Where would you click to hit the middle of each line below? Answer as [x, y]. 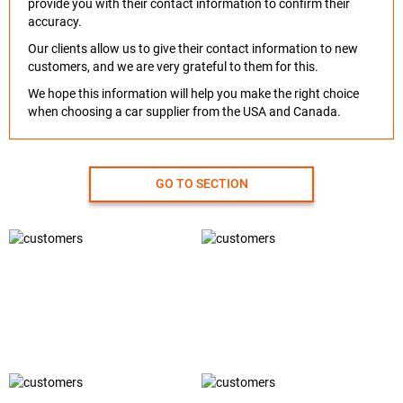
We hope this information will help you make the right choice [193, 94]
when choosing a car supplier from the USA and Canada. [184, 112]
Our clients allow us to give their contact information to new [193, 49]
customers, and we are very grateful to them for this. [173, 67]
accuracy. [55, 22]
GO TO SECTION [201, 184]
